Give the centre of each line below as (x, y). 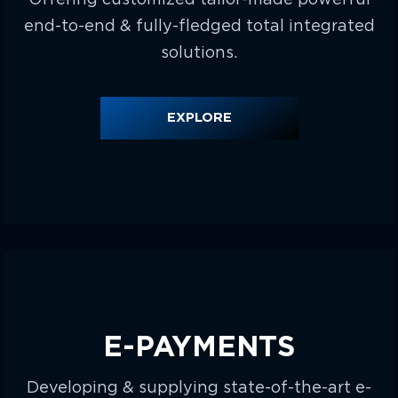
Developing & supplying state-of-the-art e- (199, 387)
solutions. (199, 52)
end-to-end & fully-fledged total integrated (199, 25)
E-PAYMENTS (199, 347)
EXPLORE (199, 118)
